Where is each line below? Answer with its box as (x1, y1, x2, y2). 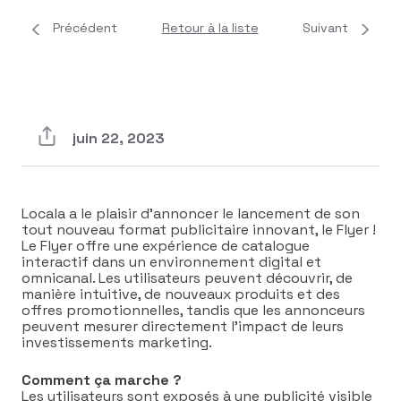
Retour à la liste (161, 19, 259, 36)
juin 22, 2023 (73, 129, 165, 149)
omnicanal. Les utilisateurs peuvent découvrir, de (21, 268, 353, 287)
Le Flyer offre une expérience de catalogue (21, 235, 310, 255)
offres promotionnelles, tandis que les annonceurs (21, 300, 365, 320)
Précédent (53, 19, 117, 36)
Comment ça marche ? (21, 370, 182, 389)
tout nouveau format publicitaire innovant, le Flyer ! (21, 219, 376, 239)
